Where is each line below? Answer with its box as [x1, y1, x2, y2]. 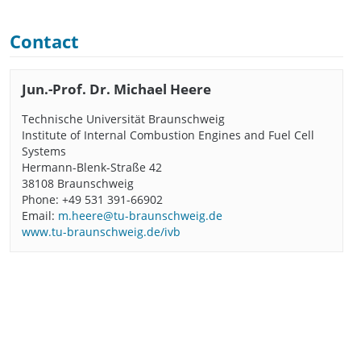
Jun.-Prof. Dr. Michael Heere [22, 80, 212, 99]
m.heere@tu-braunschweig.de [58, 207, 223, 223]
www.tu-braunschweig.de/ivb [22, 223, 181, 239]
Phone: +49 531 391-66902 [22, 191, 164, 207]
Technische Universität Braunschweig [22, 110, 226, 127]
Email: [22, 207, 59, 223]
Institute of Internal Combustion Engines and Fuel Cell [22, 127, 315, 143]
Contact [9, 30, 79, 54]
